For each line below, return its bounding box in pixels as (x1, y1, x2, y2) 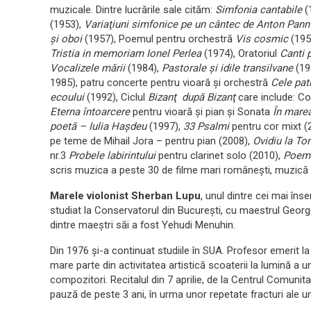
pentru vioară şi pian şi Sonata (130, 106, 273, 119)
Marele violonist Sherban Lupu (50, 190, 201, 203)
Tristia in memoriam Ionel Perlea (50, 47, 204, 60)
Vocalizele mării (50, 62, 128, 75)
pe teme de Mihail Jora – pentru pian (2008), (50, 135, 253, 148)
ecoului (50, 91, 87, 104)
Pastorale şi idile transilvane (162, 62, 293, 75)
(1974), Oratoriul (204, 47, 280, 60)
